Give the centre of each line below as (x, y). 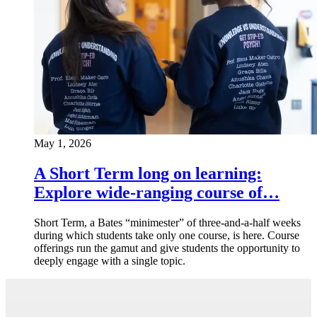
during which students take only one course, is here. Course (167, 235)
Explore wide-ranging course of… (157, 192)
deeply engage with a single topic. (110, 260)
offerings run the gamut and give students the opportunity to (167, 248)
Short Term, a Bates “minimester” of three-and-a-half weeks (167, 222)
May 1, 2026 (63, 143)
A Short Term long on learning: (148, 173)
